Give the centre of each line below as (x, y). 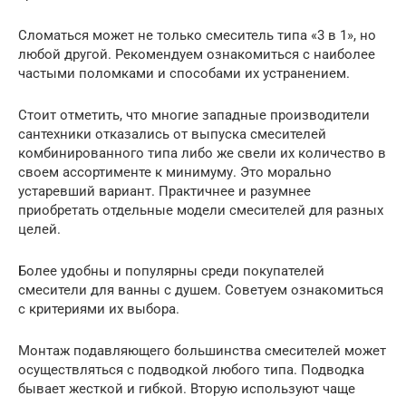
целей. (39, 230)
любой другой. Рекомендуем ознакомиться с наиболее (197, 55)
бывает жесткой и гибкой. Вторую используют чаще (187, 389)
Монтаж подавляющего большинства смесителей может (202, 351)
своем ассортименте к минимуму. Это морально (175, 173)
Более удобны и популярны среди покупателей (171, 271)
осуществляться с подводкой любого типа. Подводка (191, 370)
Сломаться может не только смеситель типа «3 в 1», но (197, 36)
